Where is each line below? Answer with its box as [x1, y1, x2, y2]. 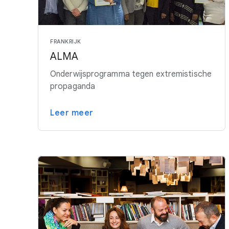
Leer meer [50, 108, 94, 119]
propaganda [50, 81, 95, 92]
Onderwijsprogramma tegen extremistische [50, 69, 212, 80]
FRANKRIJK [50, 38, 81, 45]
